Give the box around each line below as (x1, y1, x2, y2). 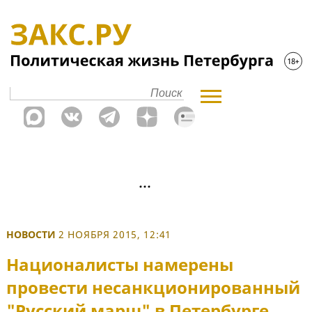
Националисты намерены (6, 253, 233, 276)
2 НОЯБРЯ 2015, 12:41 (58, 228, 171, 241)
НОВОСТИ (6, 228, 56, 241)
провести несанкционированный (6, 276, 300, 299)
